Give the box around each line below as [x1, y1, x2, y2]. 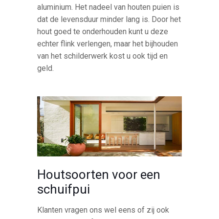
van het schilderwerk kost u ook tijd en [37, 51, 168, 61]
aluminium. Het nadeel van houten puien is [37, 2, 180, 12]
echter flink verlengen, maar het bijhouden [37, 39, 178, 49]
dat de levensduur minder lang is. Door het [37, 15, 181, 24]
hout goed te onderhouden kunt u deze [37, 27, 169, 37]
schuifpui [37, 181, 90, 197]
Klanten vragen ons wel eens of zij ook [37, 205, 170, 215]
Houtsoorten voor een [37, 167, 161, 182]
